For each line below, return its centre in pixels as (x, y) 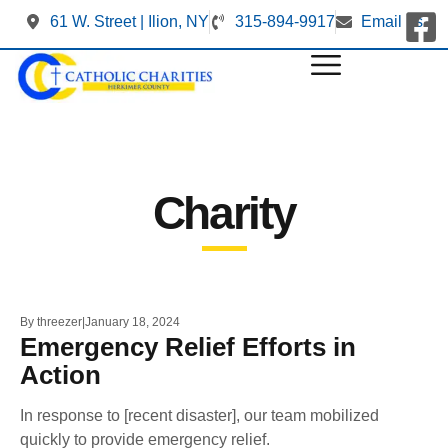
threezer (59, 322)
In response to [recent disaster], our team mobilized (199, 415)
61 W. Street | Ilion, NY (129, 21)
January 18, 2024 (132, 322)
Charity (224, 213)
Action (60, 375)
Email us (392, 21)
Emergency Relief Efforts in (188, 347)
